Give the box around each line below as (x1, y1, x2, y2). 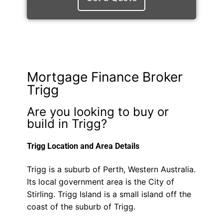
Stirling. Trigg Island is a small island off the (26, 189, 191, 200)
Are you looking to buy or (26, 104, 169, 119)
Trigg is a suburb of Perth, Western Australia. (26, 164, 196, 175)
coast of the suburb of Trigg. (26, 202, 135, 212)
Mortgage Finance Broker (26, 68, 183, 85)
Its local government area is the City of (26, 177, 174, 187)
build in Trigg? (26, 116, 107, 131)
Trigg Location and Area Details (26, 141, 139, 151)
